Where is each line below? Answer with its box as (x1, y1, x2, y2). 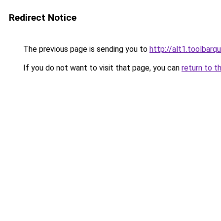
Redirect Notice (9, 12, 76, 23)
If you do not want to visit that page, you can (21, 63, 182, 73)
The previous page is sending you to (21, 44, 149, 54)
